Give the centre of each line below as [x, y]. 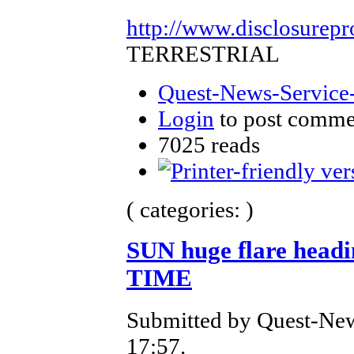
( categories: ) [190, 209]
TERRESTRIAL [203, 53]
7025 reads [209, 144]
